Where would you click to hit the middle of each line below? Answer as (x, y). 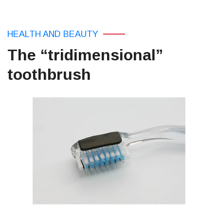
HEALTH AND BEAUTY (53, 34)
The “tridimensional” (85, 55)
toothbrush (49, 74)
